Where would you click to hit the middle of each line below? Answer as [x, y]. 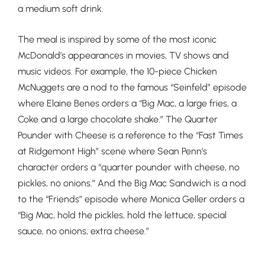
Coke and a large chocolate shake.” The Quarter [118, 119]
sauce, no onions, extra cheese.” [83, 231]
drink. [91, 9]
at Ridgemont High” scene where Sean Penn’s [112, 151]
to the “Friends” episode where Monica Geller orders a [131, 199]
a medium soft [48, 9]
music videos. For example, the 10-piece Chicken [117, 71]
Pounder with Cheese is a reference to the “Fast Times [130, 135]
